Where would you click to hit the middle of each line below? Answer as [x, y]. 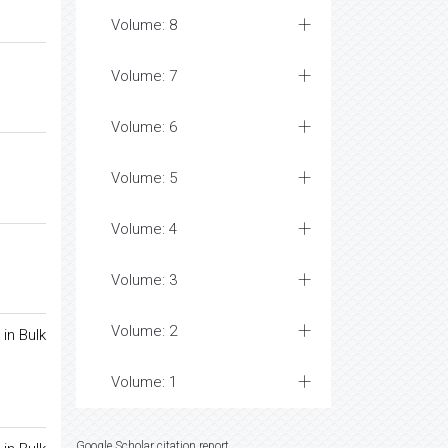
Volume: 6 [144, 127]
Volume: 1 [144, 382]
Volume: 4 [144, 229]
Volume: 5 [144, 178]
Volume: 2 [144, 331]
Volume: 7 [144, 76]
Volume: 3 [144, 280]
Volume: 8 [144, 25]
